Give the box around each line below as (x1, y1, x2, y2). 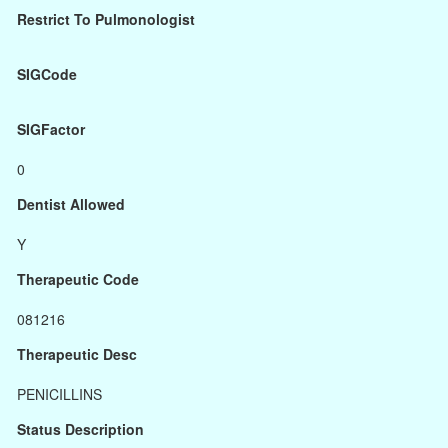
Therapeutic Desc (17, 344, 137, 364)
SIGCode (17, 64, 77, 84)
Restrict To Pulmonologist (17, 9, 195, 29)
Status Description (17, 419, 144, 439)
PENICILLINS (17, 384, 102, 404)
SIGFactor (17, 119, 85, 139)
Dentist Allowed (17, 194, 125, 214)
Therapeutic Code (17, 269, 139, 289)
